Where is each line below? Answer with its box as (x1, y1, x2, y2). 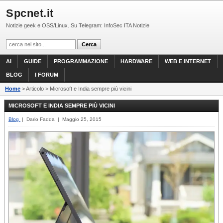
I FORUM (35, 72, 58, 78)
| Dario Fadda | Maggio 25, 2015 (20, 116, 102, 122)
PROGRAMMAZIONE (54, 58, 108, 64)
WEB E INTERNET (165, 58, 211, 64)
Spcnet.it (6, 7, 54, 19)
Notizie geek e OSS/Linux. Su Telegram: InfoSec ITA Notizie (6, 22, 149, 28)
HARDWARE (120, 58, 152, 64)
